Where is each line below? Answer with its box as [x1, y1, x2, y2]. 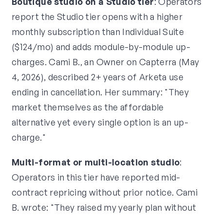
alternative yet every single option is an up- [12, 117, 189, 128]
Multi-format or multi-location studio [12, 157, 180, 168]
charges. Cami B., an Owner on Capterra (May [12, 56, 200, 68]
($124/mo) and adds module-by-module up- [12, 41, 191, 53]
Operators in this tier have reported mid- [12, 172, 181, 183]
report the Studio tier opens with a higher [12, 11, 183, 22]
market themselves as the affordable [12, 102, 164, 113]
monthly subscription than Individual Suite [12, 26, 184, 37]
